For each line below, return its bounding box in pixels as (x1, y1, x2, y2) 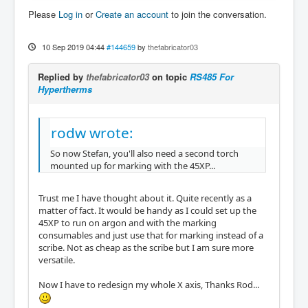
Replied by (38, 69, 86, 83)
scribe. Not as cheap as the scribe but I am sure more (38, 241, 254, 254)
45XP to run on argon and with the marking (38, 216, 217, 229)
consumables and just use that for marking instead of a (38, 228, 263, 241)
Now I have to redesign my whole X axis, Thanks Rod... (38, 278, 259, 291)
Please (28, 7, 58, 21)
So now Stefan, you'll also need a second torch (50, 146, 239, 159)
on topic (149, 69, 190, 83)
